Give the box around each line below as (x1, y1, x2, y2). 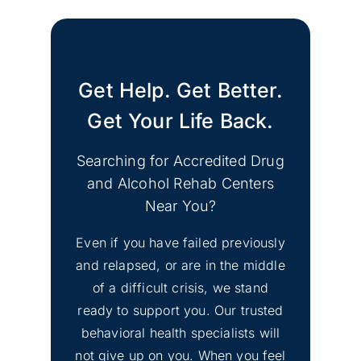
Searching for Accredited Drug (77, 151, 284, 169)
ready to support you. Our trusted (77, 301, 284, 318)
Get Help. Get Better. (78, 77, 283, 102)
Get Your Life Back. (87, 108, 274, 133)
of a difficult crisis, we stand (93, 279, 268, 296)
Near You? (144, 197, 217, 214)
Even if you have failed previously (76, 234, 285, 251)
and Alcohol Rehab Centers (87, 174, 274, 192)
